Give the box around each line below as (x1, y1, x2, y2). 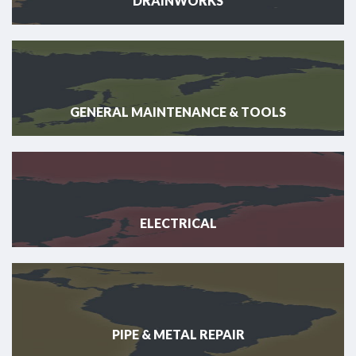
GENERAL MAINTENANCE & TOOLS (70, 104, 286, 120)
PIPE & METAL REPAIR (111, 327, 245, 342)
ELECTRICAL (139, 215, 217, 231)
